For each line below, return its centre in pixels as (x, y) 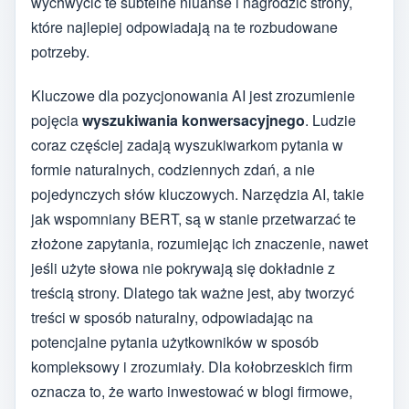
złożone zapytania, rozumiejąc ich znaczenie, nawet (199, 244)
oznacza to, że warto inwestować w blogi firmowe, (192, 392)
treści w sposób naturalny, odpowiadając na (172, 318)
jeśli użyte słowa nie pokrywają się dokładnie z (183, 268)
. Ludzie (330, 121)
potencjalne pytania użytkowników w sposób (175, 342)
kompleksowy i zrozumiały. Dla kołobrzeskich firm (192, 367)
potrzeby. (60, 51)
